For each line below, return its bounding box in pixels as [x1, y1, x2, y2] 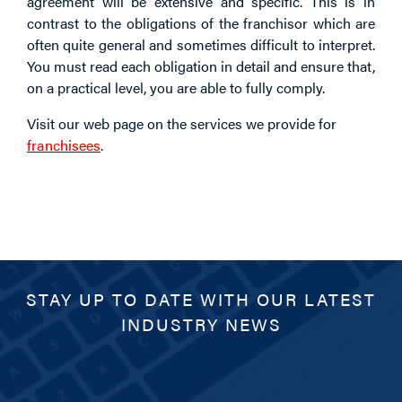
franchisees [27, 134, 100, 155]
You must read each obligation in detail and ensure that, [27, 55, 375, 76]
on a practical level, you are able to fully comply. [27, 76, 325, 98]
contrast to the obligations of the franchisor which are [27, 12, 375, 33]
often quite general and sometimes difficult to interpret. [27, 33, 375, 55]
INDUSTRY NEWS [120, 311, 282, 336]
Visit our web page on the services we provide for [27, 112, 336, 134]
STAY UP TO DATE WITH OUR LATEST [26, 286, 376, 311]
